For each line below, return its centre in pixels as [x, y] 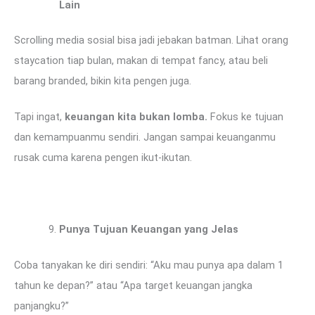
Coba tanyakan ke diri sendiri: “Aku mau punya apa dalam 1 [149, 265]
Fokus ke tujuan [245, 117]
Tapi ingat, [39, 117]
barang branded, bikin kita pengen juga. [103, 81]
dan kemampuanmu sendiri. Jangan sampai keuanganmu [145, 137]
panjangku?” [41, 306]
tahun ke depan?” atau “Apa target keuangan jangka [133, 285]
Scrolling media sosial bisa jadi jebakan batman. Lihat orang [151, 40]
